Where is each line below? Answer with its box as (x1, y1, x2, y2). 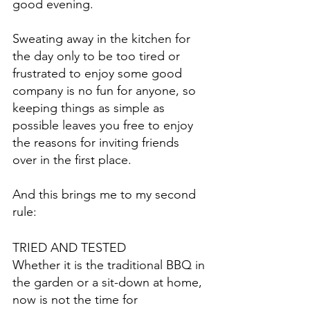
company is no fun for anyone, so (12, 83, 199, 99)
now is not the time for (12, 292, 141, 308)
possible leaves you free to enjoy (12, 118, 197, 134)
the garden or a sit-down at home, (12, 275, 206, 291)
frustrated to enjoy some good (12, 66, 185, 82)
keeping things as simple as (12, 100, 168, 116)
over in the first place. (12, 152, 131, 168)
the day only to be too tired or (12, 48, 183, 64)
